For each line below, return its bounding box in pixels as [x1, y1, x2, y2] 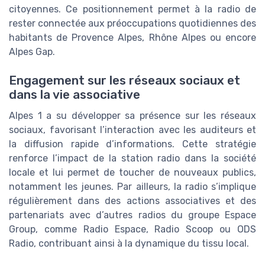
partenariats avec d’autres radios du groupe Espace [9, 209, 256, 221]
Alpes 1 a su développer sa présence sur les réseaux [9, 110, 256, 122]
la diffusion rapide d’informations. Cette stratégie [9, 138, 256, 150]
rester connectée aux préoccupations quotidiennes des [9, 17, 256, 29]
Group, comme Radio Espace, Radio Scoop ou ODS [9, 224, 256, 235]
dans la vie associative [9, 88, 140, 102]
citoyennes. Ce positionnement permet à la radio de [9, 3, 256, 15]
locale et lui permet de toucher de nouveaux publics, [9, 167, 256, 179]
